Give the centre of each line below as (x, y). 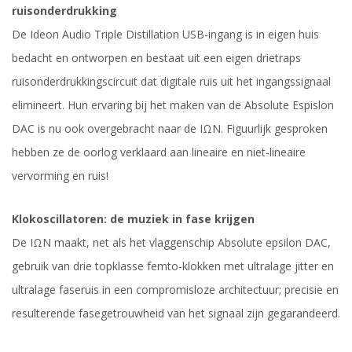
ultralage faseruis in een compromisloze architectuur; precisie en (175, 290)
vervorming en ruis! (60, 176)
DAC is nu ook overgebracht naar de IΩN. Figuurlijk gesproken (170, 129)
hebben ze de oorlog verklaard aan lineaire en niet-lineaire (159, 152)
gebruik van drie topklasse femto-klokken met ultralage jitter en (173, 266)
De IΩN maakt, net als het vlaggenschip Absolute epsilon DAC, (171, 243)
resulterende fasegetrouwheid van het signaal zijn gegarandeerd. (176, 313)
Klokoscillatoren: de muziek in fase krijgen (133, 219)
